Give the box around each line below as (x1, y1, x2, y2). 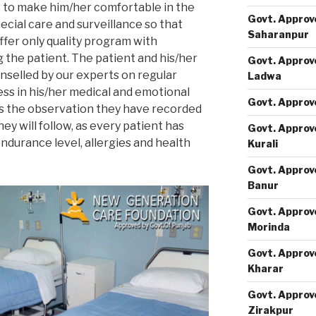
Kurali (247, 138, 278, 150)
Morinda (247, 221, 290, 233)
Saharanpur (247, 28, 309, 40)
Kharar (247, 262, 284, 274)
